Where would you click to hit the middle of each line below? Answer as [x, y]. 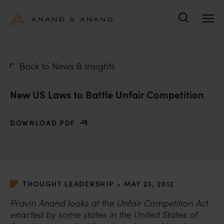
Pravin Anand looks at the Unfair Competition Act [109, 203]
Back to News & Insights [67, 66]
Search [197, 27]
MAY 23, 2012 [149, 184]
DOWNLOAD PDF [43, 122]
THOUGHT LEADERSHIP [68, 184]
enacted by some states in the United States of [104, 214]
